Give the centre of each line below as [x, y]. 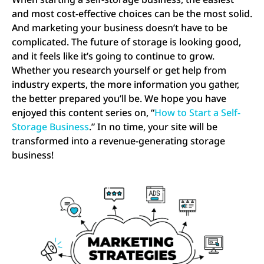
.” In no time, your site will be [153, 127]
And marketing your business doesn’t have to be [120, 28]
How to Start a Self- [197, 113]
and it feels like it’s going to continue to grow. [113, 56]
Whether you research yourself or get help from [119, 70]
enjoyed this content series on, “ [83, 113]
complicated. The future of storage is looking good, [126, 42]
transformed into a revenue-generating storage [118, 141]
